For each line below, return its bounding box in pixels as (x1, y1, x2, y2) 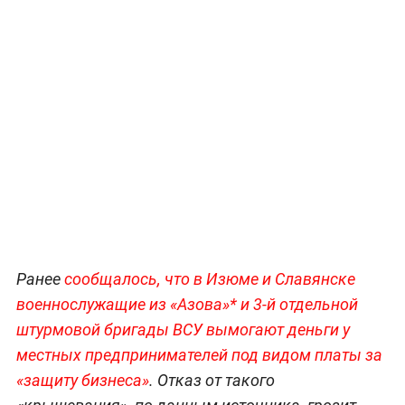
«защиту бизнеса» (15, 371, 149, 391)
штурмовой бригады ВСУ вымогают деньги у (15, 320, 350, 340)
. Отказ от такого (148, 371, 275, 391)
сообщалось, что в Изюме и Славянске (63, 269, 355, 289)
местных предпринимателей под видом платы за (15, 345, 382, 365)
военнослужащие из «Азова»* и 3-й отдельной (15, 295, 358, 315)
